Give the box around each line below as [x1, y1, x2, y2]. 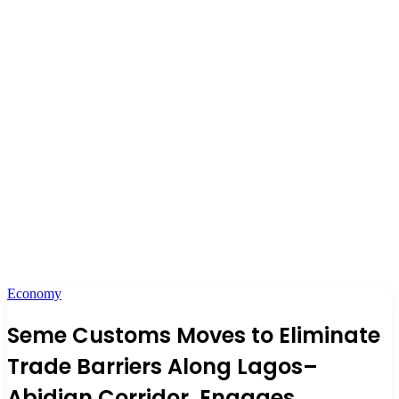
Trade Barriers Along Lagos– [7, 351, 318, 381]
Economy [7, 286, 61, 301]
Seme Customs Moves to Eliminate [7, 320, 380, 350]
